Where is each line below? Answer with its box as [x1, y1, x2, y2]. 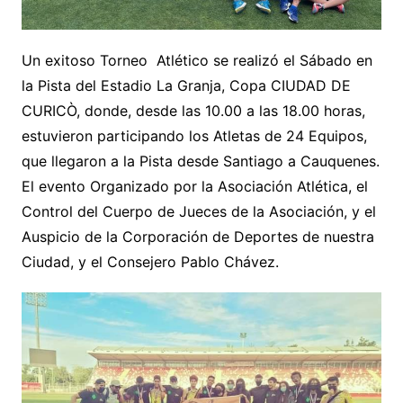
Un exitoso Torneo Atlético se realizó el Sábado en [21, 51, 372, 70]
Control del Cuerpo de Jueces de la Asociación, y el [21, 202, 376, 221]
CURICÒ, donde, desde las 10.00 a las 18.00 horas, [21, 102, 365, 121]
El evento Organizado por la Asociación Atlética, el [21, 177, 368, 196]
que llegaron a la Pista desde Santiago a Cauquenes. [21, 152, 380, 171]
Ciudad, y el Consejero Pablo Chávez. [21, 253, 279, 272]
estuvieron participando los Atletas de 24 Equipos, [21, 127, 367, 146]
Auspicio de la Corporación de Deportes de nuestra [21, 228, 374, 246]
